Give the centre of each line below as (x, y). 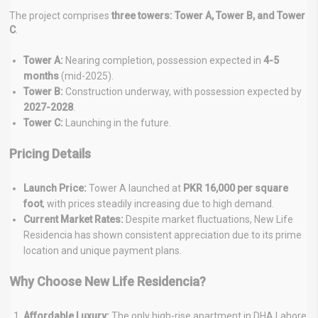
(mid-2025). (86, 76)
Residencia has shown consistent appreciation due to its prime (163, 235)
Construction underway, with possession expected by (182, 91)
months (41, 76)
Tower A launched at (135, 188)
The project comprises (60, 15)
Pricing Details (50, 153)
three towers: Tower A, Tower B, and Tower (208, 15)
